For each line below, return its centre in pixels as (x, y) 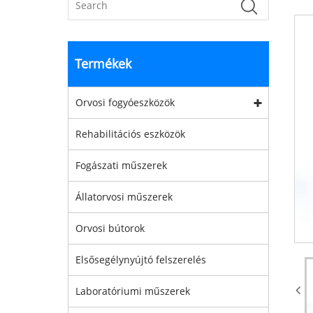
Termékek (103, 64)
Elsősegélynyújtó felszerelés (141, 260)
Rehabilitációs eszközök (130, 134)
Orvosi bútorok (110, 228)
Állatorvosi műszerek (124, 197)
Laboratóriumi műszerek (133, 291)
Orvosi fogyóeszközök (125, 102)
